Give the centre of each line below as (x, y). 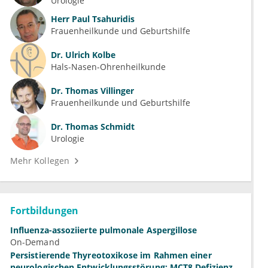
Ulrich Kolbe (89, 54)
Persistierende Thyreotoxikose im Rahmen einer (111, 255)
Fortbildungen (44, 211)
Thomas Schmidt (99, 126)
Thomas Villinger (98, 90)
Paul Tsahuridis (102, 19)
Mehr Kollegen (40, 161)
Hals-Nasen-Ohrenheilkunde (108, 66)
